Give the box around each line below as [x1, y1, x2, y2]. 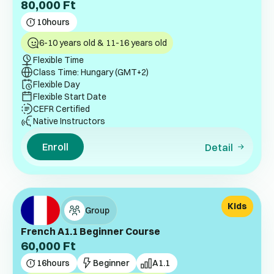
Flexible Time [33, 54, 84, 66]
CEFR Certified [33, 103, 90, 115]
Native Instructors [33, 116, 105, 127]
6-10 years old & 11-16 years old [39, 37, 167, 49]
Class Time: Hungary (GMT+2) [33, 67, 149, 78]
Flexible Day [33, 79, 80, 91]
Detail [204, 141, 233, 154]
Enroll [42, 141, 68, 154]
